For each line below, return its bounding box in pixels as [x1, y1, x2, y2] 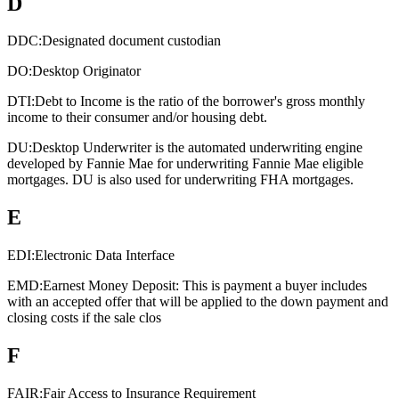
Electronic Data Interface [35, 248, 175, 264]
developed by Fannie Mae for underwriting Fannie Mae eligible [7, 156, 363, 172]
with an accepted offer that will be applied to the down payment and [7, 294, 388, 310]
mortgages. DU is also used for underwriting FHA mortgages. [7, 172, 354, 188]
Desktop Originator [32, 63, 141, 79]
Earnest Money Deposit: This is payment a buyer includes [43, 278, 367, 294]
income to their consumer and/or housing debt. [7, 110, 267, 126]
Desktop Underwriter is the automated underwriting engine [32, 140, 362, 156]
